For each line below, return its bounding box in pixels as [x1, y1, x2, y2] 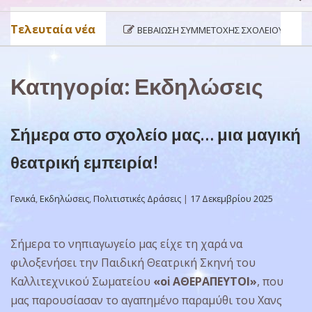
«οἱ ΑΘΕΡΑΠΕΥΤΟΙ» [153, 273, 257, 289]
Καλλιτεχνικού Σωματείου [10, 273, 153, 289]
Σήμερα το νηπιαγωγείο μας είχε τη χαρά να [10, 235, 242, 251]
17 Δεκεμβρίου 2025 [190, 192, 273, 205]
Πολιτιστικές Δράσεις [93, 192, 181, 205]
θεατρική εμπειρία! [10, 151, 159, 172]
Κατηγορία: [10, 72, 134, 100]
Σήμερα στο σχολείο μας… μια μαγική [10, 123, 301, 144]
